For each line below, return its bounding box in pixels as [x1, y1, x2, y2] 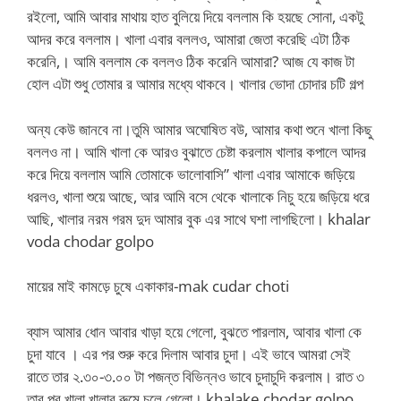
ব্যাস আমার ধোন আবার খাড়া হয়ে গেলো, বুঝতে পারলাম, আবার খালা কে [27, 320, 362, 342]
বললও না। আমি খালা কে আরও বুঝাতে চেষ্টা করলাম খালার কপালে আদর [27, 141, 366, 162]
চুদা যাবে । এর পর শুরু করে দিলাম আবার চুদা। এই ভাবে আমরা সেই [27, 343, 351, 364]
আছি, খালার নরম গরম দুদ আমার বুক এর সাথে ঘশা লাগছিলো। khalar [27, 208, 371, 229]
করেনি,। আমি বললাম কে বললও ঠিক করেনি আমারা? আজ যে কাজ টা [27, 51, 354, 72]
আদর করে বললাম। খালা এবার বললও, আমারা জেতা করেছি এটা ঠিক [27, 29, 350, 49]
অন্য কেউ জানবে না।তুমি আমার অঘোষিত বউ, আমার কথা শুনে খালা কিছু [27, 118, 372, 140]
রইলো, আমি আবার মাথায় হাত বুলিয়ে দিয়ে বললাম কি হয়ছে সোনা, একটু [27, 6, 363, 27]
